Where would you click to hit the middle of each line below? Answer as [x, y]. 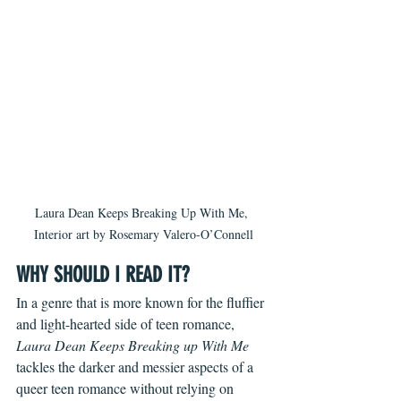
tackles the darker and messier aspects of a [137, 367]
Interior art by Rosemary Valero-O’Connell [143, 235]
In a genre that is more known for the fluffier [142, 303]
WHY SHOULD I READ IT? [102, 275]
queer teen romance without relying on [127, 388]
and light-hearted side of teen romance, [127, 324]
